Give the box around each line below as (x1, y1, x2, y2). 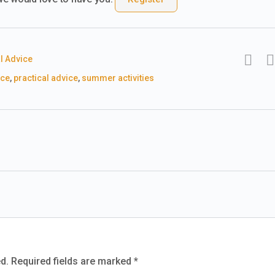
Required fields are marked (11, 255, 134, 267)
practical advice (14, 72, 78, 83)
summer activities (82, 72, 154, 83)
